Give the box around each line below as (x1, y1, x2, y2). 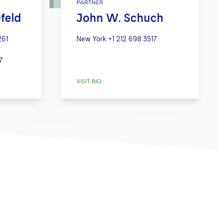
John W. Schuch (76, 10, 164, 25)
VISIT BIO (76, 77, 102, 85)
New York (76, 35, 107, 43)
